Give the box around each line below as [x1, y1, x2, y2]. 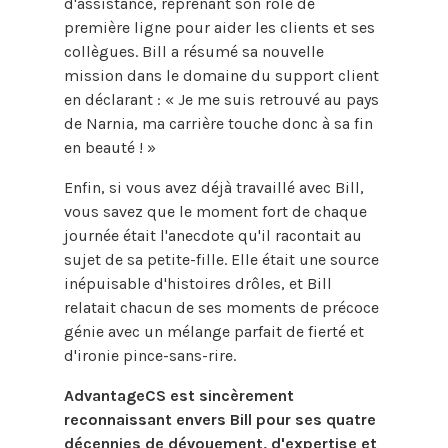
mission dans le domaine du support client [64, 65, 379, 85]
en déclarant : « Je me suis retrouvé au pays [64, 89, 379, 109]
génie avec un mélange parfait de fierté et [64, 321, 364, 341]
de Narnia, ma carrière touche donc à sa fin [64, 113, 373, 133]
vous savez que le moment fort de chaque [64, 201, 367, 221]
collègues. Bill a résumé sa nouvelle [64, 41, 324, 61]
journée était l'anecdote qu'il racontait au [64, 225, 362, 245]
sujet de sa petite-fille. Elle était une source [64, 249, 379, 269]
